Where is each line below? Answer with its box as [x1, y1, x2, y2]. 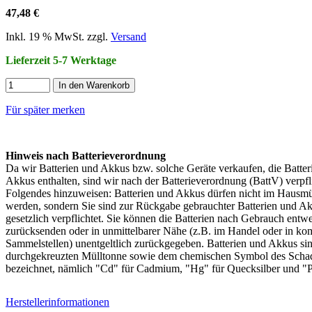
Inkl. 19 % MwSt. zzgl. [6, 30, 111, 42]
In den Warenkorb [58, 79, 130, 91]
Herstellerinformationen [6, 295, 109, 308]
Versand [111, 30, 146, 42]
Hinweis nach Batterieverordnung [6, 149, 166, 162]
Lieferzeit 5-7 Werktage [6, 54, 116, 66]
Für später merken [6, 103, 85, 116]
